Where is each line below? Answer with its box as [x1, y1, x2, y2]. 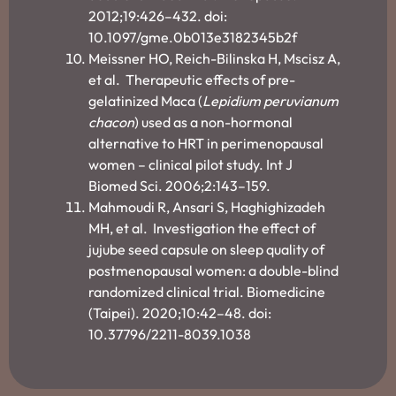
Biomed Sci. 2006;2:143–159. [88, 176, 273, 194]
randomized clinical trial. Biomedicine [88, 282, 325, 301]
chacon [88, 112, 134, 131]
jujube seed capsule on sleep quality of [88, 240, 324, 258]
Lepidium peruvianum [202, 91, 339, 110]
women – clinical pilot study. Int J [88, 155, 293, 173]
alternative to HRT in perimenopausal [88, 133, 324, 152]
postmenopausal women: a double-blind [88, 261, 339, 279]
